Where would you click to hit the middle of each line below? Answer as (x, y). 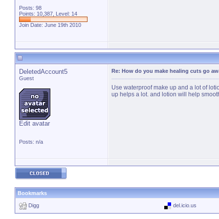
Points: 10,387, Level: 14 (48, 14)
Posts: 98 (30, 8)
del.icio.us (185, 205)
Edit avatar (34, 123)
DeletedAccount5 (43, 72)
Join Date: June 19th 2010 (50, 25)
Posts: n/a (31, 142)
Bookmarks (32, 193)
